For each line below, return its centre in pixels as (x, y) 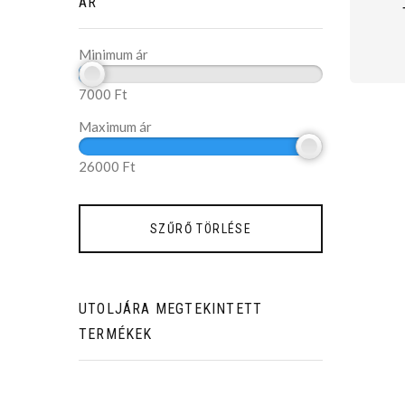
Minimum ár (113, 55)
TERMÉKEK (116, 334)
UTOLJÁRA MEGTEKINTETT (171, 309)
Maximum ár (115, 127)
